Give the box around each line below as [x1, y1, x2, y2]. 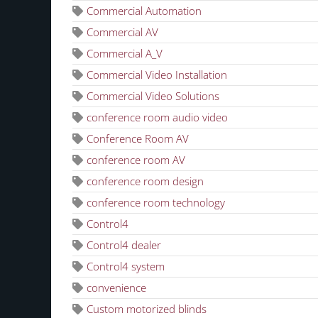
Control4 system [87, 258, 165, 273]
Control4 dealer [87, 237, 161, 252]
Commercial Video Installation [87, 67, 227, 82]
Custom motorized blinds [87, 301, 207, 316]
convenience [87, 280, 146, 295]
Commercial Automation [87, 3, 202, 18]
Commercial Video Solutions [87, 88, 219, 103]
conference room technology [87, 194, 225, 209]
